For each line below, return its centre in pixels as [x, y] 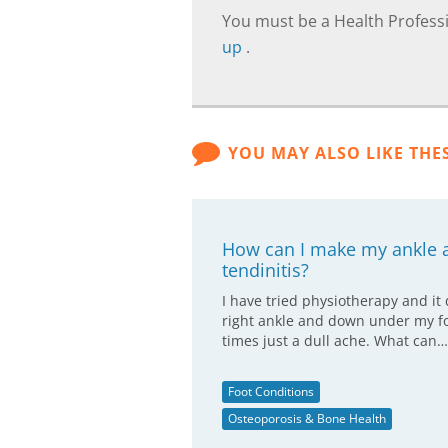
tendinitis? [265, 270]
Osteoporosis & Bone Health [307, 418]
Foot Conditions [271, 391]
